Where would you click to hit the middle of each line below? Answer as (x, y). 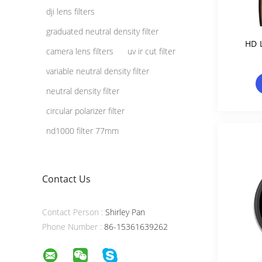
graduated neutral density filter (102, 31)
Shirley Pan (124, 212)
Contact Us (66, 179)
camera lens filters (80, 51)
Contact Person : (73, 212)
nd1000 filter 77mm (82, 131)
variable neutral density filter (98, 71)
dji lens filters (70, 11)
